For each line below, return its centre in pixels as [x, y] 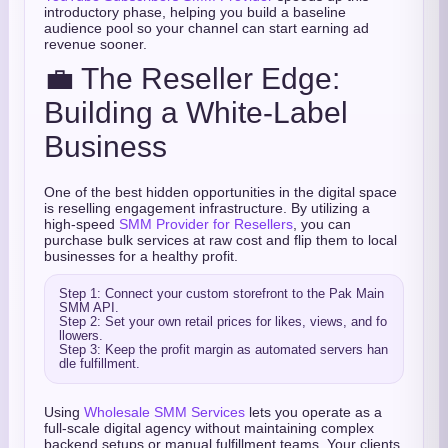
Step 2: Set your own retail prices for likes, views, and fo [223, 321]
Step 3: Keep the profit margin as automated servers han [223, 349]
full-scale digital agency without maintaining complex [209, 428]
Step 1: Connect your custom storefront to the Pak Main [221, 293]
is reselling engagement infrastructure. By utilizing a [207, 208]
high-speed [81, 224]
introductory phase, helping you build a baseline [195, 12]
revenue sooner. [95, 44]
